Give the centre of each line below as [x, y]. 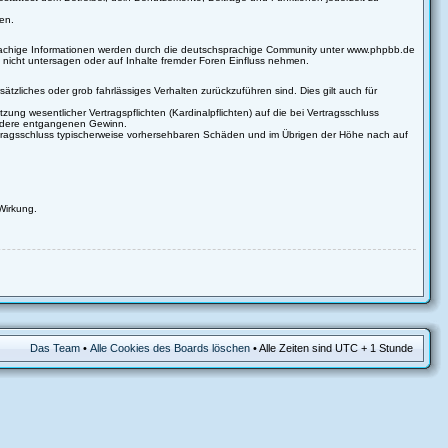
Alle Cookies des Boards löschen [169, 348]
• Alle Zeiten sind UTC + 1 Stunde [331, 348]
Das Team [54, 348]
